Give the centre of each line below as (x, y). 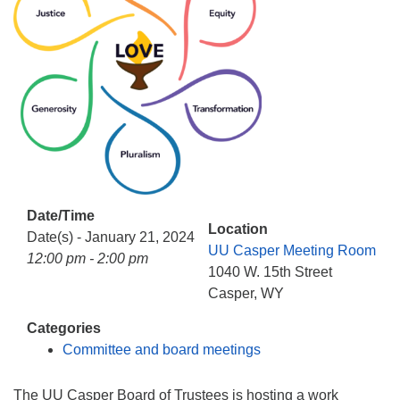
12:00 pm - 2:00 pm (87, 258)
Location (238, 229)
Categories (64, 328)
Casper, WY (246, 293)
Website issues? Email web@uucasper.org (162, 23)
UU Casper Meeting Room (292, 250)
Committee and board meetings (162, 349)
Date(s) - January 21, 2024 (111, 237)
